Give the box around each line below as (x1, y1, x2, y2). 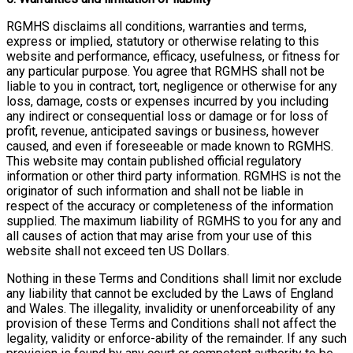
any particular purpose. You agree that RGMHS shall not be (6, 63, 325, 79)
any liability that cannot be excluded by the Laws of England (6, 285, 333, 301)
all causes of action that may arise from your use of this (6, 228, 312, 243)
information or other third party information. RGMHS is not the (6, 168, 341, 184)
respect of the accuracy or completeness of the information (6, 198, 333, 214)
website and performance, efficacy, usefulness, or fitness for (6, 48, 340, 64)
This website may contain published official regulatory (6, 153, 302, 169)
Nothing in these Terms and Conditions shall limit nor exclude (6, 270, 342, 286)
